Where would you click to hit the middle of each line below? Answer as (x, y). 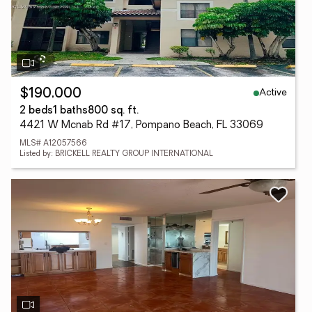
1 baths (70, 111)
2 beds (36, 111)
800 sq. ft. (113, 111)
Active (273, 93)
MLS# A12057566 (53, 144)
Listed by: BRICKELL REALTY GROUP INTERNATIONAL (116, 154)
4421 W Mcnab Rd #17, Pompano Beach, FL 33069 (141, 126)
